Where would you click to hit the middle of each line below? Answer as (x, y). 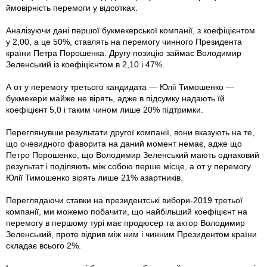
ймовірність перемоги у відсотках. (73, 8)
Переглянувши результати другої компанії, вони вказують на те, (130, 133)
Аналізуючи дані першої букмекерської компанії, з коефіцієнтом (131, 31)
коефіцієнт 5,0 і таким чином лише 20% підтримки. (105, 110)
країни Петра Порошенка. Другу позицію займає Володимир (124, 53)
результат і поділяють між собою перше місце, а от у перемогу (128, 167)
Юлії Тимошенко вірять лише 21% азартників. (96, 178)
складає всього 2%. (44, 246)
